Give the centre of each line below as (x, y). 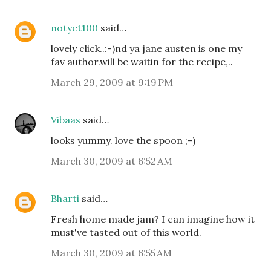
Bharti (65, 198)
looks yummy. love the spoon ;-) (123, 140)
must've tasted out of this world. (126, 232)
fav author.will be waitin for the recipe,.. (142, 61)
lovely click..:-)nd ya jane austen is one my (146, 48)
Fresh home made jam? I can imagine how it (153, 219)
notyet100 (74, 28)
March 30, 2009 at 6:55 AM (111, 253)
